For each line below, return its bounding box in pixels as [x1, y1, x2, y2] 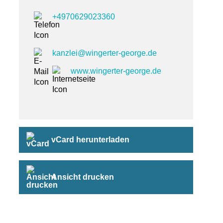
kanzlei [52, 48, 78, 57]
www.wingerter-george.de [71, 66, 161, 75]
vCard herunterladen [51, 135, 129, 144]
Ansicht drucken [51, 172, 114, 181]
